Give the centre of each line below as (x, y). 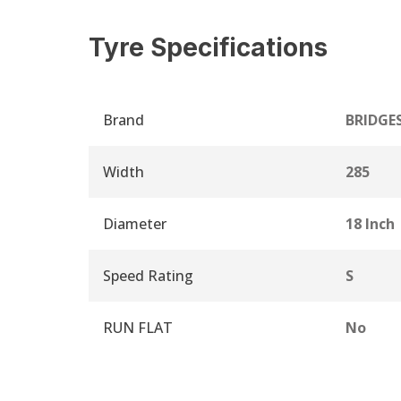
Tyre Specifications (208, 48)
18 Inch (370, 224)
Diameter (135, 224)
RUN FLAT (138, 328)
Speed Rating (148, 276)
